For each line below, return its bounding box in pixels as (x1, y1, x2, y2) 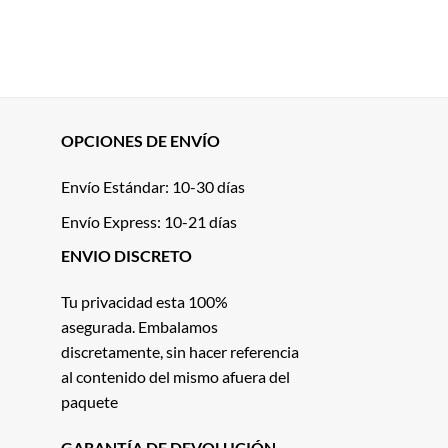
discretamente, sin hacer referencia (61, 341, 299, 361)
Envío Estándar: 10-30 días (61, 176, 245, 196)
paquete (61, 391, 118, 411)
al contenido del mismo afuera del (61, 366, 290, 386)
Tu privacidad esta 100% (61, 291, 228, 311)
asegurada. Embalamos (61, 316, 218, 336)
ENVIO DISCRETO (61, 246, 192, 266)
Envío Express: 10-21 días (61, 211, 237, 231)
